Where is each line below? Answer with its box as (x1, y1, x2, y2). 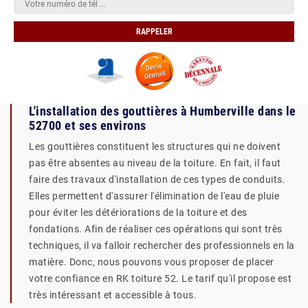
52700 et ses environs (29, 118, 146, 133)
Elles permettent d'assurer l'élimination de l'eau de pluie (29, 190, 279, 201)
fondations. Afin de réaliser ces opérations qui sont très (29, 223, 283, 234)
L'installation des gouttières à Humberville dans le (29, 104, 296, 118)
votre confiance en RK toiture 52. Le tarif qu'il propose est (29, 273, 291, 284)
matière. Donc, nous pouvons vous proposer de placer (29, 256, 274, 267)
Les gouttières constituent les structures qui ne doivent (29, 141, 280, 152)
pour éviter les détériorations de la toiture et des (29, 207, 247, 218)
